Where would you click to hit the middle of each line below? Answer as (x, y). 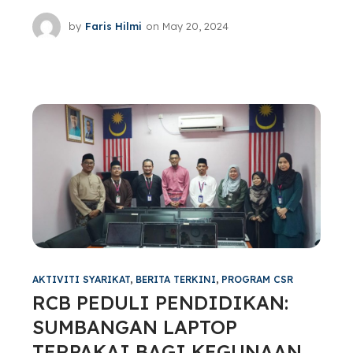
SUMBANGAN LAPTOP (134, 327)
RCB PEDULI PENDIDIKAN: (160, 302)
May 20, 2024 (195, 26)
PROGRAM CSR (257, 279)
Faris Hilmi (113, 26)
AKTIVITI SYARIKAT (81, 279)
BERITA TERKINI (175, 279)
